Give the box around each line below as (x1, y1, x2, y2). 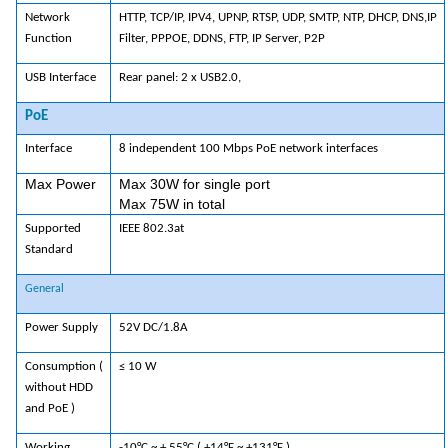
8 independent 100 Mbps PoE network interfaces (118, 142, 378, 156)
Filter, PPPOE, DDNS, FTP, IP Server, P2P (118, 32, 325, 46)
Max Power (24, 176, 96, 193)
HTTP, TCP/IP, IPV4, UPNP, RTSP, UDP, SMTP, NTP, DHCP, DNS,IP (118, 11, 437, 25)
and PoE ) (24, 402, 75, 416)
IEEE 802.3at (118, 222, 184, 236)
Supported (24, 222, 81, 236)
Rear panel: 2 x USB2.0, (118, 71, 241, 85)
